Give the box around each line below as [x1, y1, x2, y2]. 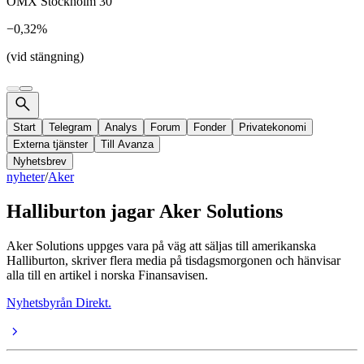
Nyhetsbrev [13, 155, 67, 167]
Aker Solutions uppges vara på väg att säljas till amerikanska [6, 238, 316, 253]
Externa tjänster [13, 138, 88, 150]
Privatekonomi [239, 121, 306, 133]
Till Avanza [101, 138, 154, 150]
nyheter [6, 170, 45, 184]
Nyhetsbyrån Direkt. [6, 295, 111, 310]
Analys [105, 121, 137, 133]
